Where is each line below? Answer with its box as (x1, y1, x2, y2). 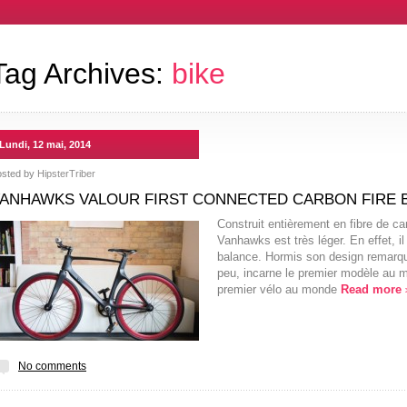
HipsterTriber (37, 168, 95, 179)
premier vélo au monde (217, 283, 341, 296)
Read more (341, 283, 405, 296)
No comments (18, 360, 86, 372)
